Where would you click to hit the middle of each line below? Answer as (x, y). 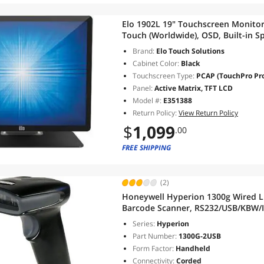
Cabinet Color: (156, 63)
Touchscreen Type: (164, 76)
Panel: (143, 88)
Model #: (148, 100)
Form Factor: (153, 248)
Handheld (192, 248)
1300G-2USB (199, 236)
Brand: (143, 51)
